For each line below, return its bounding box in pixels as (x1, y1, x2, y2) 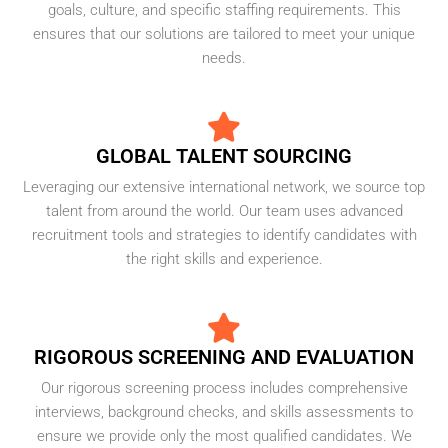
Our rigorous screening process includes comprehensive (40, 379, 408, 397)
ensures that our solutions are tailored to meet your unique (33, 25, 415, 43)
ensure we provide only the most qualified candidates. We (36, 427, 412, 445)
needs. (202, 49, 246, 67)
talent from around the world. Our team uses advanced (45, 202, 403, 220)
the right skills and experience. (125, 250, 323, 268)
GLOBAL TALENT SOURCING (96, 144, 352, 168)
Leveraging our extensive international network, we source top (23, 178, 425, 196)
